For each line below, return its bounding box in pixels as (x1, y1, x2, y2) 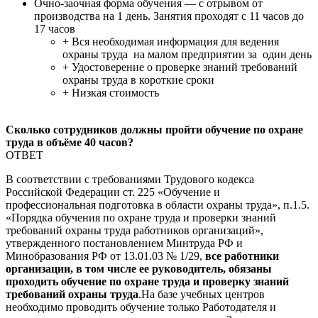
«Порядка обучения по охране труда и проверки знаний (6, 211, 276, 224)
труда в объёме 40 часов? (6, 136, 133, 148)
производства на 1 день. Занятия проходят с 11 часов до (34, 9, 304, 22)
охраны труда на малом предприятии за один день (62, 48, 312, 60)
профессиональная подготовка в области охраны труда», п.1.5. (6, 198, 309, 211)
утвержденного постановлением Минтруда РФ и (6, 236, 243, 249)
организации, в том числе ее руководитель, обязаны (6, 262, 272, 275)
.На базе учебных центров (138, 287, 265, 300)
